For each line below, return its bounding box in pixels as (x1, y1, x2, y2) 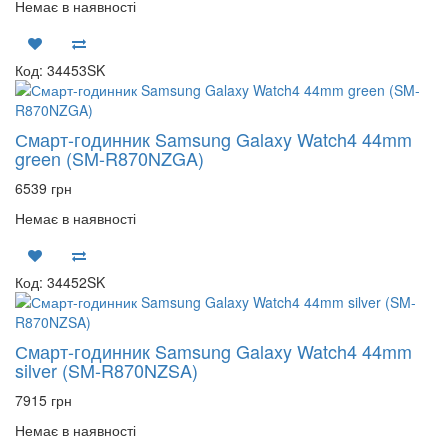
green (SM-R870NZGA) (15, 145, 204, 171)
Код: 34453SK (15, 60, 105, 80)
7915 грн (15, 390, 72, 410)
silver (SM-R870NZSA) (15, 357, 198, 383)
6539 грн (15, 178, 72, 198)
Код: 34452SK (15, 272, 105, 292)
